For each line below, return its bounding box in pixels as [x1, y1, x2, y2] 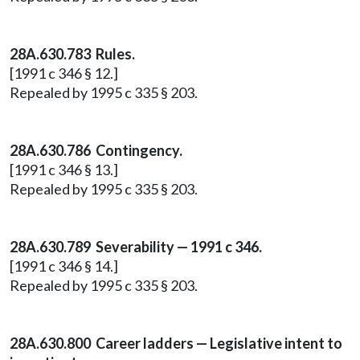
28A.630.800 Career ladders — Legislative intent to [10, 334, 342, 352]
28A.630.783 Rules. [10, 45, 135, 63]
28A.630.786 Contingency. [10, 141, 182, 159]
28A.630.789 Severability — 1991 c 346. [10, 238, 262, 256]
